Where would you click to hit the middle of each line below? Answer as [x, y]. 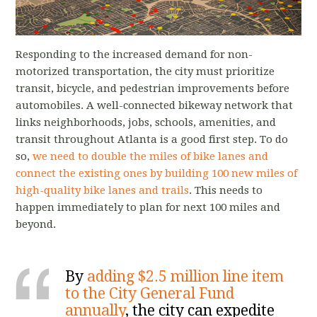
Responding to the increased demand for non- [134, 55]
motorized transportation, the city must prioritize [145, 72]
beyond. [36, 225]
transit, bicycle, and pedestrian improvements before [153, 89]
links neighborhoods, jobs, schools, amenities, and [146, 123]
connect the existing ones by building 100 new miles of [157, 174]
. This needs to [226, 191]
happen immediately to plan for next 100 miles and [148, 208]
